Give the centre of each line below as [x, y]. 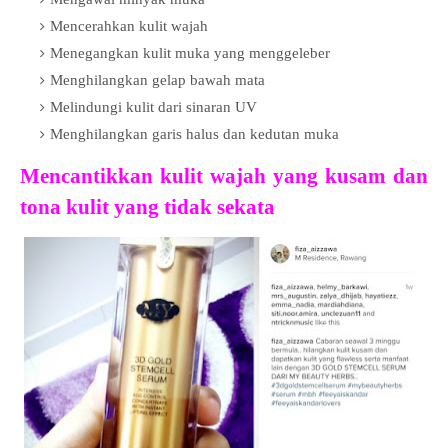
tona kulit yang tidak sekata [147, 207]
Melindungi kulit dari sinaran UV [155, 107]
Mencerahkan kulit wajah [131, 26]
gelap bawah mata [208, 80]
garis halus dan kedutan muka [243, 134]
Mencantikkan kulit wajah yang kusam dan [224, 176]
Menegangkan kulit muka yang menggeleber [192, 53]
